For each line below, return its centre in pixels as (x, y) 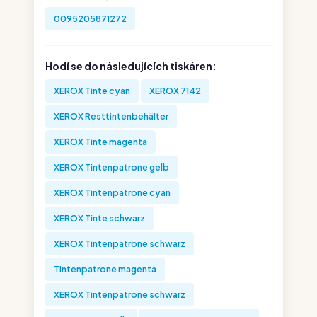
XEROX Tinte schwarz (99, 218)
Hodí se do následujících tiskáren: (131, 66)
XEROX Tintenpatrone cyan (112, 192)
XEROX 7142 (175, 91)
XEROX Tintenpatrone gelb (111, 167)
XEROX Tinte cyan (92, 91)
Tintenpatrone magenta (105, 269)
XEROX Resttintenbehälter (111, 116)
